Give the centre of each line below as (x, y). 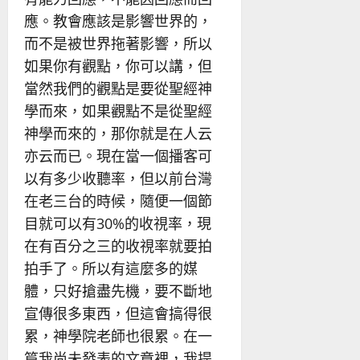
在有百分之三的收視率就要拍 (118, 245)
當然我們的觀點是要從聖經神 (118, 88)
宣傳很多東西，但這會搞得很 (118, 313)
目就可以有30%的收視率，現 (118, 223)
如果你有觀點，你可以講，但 (118, 65)
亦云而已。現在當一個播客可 (118, 155)
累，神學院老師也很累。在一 (118, 335)
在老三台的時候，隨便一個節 (118, 200)
